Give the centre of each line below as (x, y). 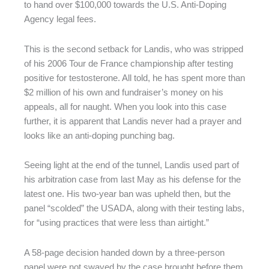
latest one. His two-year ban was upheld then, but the (127, 194)
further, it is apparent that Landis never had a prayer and (133, 121)
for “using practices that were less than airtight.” (116, 223)
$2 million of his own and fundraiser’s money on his (124, 92)
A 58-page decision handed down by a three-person (124, 252)
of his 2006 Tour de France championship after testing (128, 63)
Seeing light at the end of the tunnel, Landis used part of (131, 165)
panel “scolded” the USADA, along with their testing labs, (134, 209)
